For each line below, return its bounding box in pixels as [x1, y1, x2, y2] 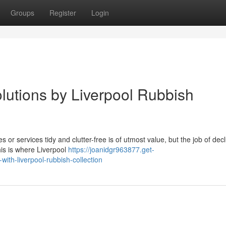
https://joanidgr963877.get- [68, 144, 154, 154]
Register [49, 8, 76, 18]
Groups [11, 8, 34, 18]
